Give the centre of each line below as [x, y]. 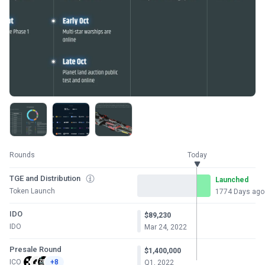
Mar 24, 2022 [166, 227]
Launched [232, 180]
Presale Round [35, 249]
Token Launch [32, 191]
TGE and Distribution [45, 178]
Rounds [22, 155]
